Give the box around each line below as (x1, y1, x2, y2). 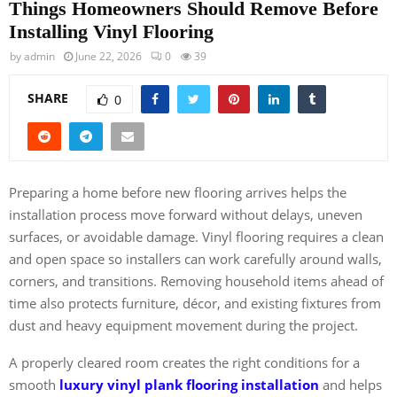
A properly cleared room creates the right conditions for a (9, 353, 360, 371)
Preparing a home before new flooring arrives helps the (9, 183, 346, 201)
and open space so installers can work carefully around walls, (9, 249, 382, 268)
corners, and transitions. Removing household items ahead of (9, 271, 384, 290)
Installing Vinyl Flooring (9, 20, 214, 43)
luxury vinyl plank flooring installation (59, 375, 319, 393)
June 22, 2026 (75, 49, 142, 64)
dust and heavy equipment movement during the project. (9, 315, 358, 334)
